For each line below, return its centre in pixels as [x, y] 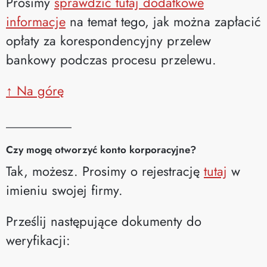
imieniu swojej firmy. [64, 190]
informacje [36, 21]
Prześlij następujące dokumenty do [104, 221]
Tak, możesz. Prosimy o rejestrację [105, 171]
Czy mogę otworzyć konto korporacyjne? [101, 149]
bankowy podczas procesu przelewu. [111, 59]
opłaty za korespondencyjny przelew [108, 40]
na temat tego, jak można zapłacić [163, 21]
